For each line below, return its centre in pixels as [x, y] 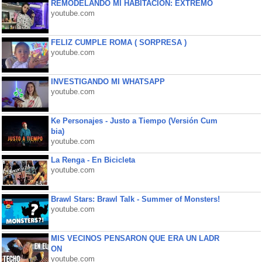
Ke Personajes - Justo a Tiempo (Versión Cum [134, 121]
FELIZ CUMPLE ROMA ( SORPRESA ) [118, 42]
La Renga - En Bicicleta [93, 160]
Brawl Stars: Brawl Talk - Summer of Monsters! [135, 199]
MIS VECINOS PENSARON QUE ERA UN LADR [135, 238]
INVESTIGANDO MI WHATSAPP [108, 82]
